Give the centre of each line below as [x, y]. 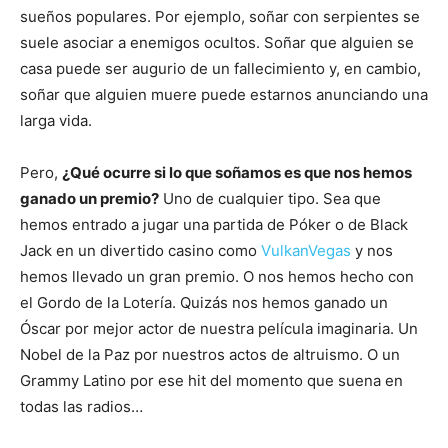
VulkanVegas [308, 250]
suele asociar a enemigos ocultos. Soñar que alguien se [217, 42]
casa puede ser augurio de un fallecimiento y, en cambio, [220, 68]
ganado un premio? [89, 198]
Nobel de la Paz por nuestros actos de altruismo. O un [210, 354]
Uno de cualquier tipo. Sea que [270, 198]
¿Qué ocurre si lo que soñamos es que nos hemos [237, 172]
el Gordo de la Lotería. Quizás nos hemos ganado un [204, 302]
